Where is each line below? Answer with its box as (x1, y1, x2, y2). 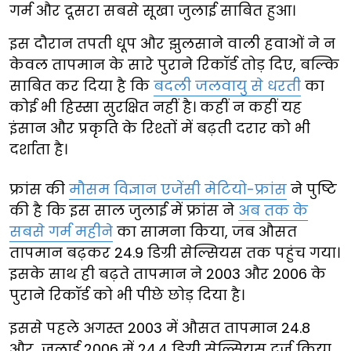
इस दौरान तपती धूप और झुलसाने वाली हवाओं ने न (9, 33, 335, 53)
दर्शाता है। (9, 139, 67, 159)
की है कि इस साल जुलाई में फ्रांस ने (9, 200, 238, 220)
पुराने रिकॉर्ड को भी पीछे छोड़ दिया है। (9, 284, 244, 305)
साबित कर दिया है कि (9, 75, 154, 96)
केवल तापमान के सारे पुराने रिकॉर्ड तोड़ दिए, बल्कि (9, 54, 339, 74)
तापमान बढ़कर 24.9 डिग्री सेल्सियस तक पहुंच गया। (9, 242, 340, 262)
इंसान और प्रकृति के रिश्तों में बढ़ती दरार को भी (9, 118, 310, 138)
